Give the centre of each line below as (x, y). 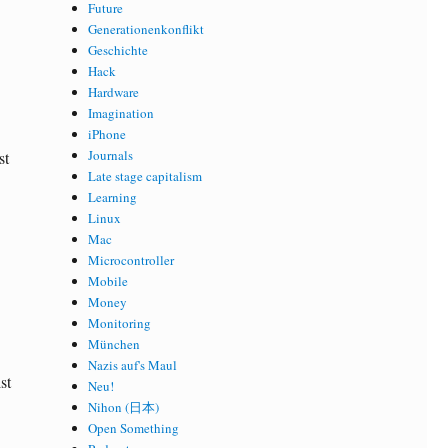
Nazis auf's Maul (133, 365)
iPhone (107, 134)
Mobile (108, 281)
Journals (111, 155)
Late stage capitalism (145, 176)
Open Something (134, 428)
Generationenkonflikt (146, 29)
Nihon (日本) (124, 407)
